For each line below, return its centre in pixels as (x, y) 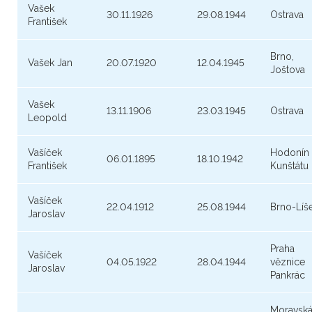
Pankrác (288, 275)
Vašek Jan (50, 63)
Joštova (288, 70)
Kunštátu (289, 166)
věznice (288, 262)
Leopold (47, 118)
